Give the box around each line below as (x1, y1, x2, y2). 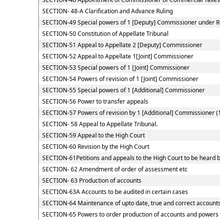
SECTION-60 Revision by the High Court (42, 142, 149, 151)
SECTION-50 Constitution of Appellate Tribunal (42, 29, 168, 38)
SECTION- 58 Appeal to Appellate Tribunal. (42, 120, 158, 128)
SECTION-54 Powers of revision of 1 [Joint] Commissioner (42, 75, 198, 83)
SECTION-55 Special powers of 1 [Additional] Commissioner (42, 86, 205, 94)
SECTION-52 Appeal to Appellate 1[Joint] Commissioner (42, 52, 193, 60)
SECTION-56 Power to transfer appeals (42, 97, 148, 106)
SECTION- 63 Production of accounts (42, 176, 141, 185)
